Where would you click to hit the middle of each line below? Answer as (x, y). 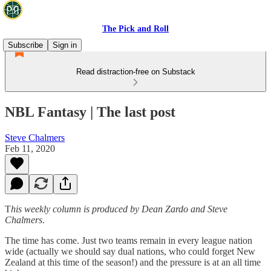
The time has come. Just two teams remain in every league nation (129, 240)
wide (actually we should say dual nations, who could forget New (130, 251)
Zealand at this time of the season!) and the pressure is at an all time (133, 262)
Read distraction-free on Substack (135, 72)
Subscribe (25, 45)
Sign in (65, 45)
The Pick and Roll (135, 29)
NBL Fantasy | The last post (90, 112)
